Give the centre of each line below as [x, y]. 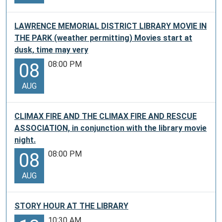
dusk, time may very [51, 50]
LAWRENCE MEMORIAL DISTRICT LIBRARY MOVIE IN [111, 26]
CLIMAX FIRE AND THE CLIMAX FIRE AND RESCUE [106, 116]
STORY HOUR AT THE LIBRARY [71, 206]
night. [25, 140]
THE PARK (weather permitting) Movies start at [103, 38]
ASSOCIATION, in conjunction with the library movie [111, 128]
